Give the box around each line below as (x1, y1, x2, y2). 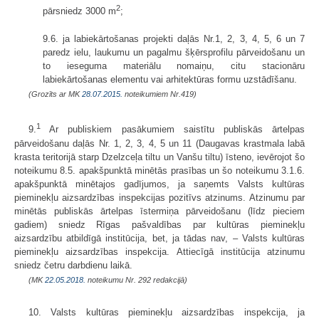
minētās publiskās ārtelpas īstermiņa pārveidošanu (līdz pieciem (14, 205, 305, 216)
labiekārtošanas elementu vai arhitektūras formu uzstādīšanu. (43, 74, 297, 85)
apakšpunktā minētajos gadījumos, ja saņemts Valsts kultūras (14, 178, 305, 189)
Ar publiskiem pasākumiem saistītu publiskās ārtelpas (41, 124, 305, 135)
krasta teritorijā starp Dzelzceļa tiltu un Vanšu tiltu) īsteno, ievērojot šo (14, 151, 305, 162)
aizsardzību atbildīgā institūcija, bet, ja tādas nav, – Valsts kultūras (14, 232, 305, 244)
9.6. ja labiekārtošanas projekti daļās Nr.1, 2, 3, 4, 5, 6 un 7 (43, 33, 305, 45)
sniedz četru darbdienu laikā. (14, 259, 132, 271)
